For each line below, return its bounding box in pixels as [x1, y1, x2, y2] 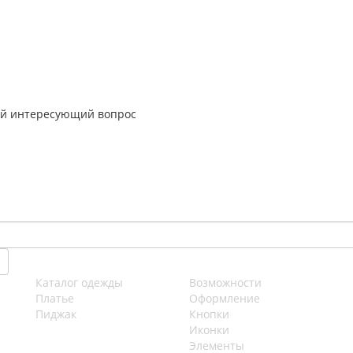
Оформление [189, 291, 260, 306]
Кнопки [189, 307, 229, 321]
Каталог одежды [35, 275, 123, 290]
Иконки [189, 322, 229, 337]
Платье [35, 291, 74, 306]
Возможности [189, 275, 262, 290]
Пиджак [35, 307, 76, 321]
